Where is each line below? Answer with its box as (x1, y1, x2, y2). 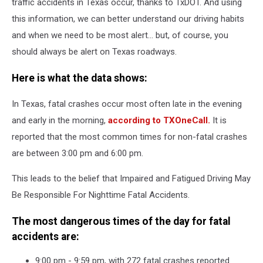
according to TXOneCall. (108, 115, 210, 126)
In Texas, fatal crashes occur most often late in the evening (12, 99, 242, 110)
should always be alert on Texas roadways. (12, 46, 177, 58)
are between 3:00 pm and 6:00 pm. (12, 148, 143, 159)
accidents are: (12, 230, 79, 242)
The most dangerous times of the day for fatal (12, 215, 231, 227)
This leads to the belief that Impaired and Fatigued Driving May (12, 173, 251, 184)
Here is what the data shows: (12, 72, 147, 84)
